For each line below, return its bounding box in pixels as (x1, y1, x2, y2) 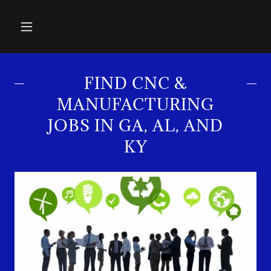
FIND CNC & (84, 73, 187, 93)
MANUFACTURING (57, 94, 214, 114)
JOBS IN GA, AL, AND (48, 115, 223, 135)
